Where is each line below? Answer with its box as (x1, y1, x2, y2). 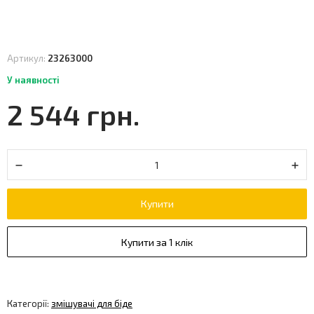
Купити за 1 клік (121, 236, 193, 248)
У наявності (7, 74, 60, 86)
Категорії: (7, 298, 51, 309)
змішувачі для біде (51, 298, 132, 309)
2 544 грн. (7, 97, 139, 131)
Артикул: (7, 53, 48, 64)
